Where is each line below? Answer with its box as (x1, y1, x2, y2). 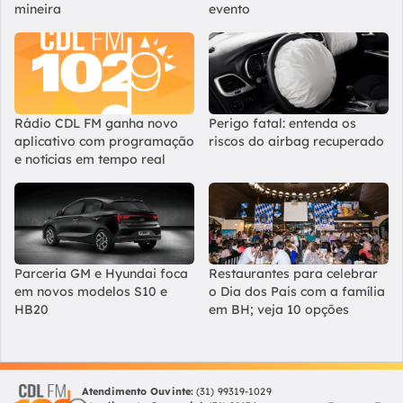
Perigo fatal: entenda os (209, 114, 356, 131)
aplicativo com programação (14, 132, 194, 149)
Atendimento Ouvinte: (82, 384, 194, 398)
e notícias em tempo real (14, 150, 166, 167)
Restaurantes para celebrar (209, 264, 378, 282)
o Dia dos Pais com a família (209, 282, 385, 300)
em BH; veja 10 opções (209, 300, 349, 318)
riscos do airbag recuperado (209, 132, 384, 149)
